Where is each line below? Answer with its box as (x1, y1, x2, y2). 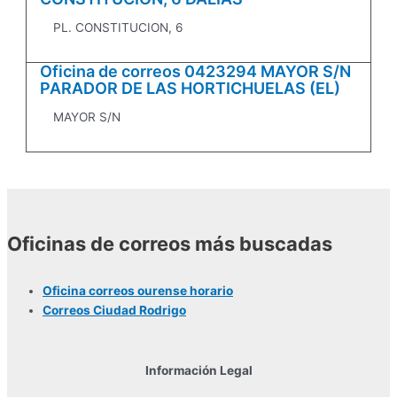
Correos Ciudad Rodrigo (43, 303, 186, 318)
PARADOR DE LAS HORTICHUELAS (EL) (40, 79, 341, 98)
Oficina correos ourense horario (43, 284, 233, 299)
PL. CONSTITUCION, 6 (53, 20, 184, 35)
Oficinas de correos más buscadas (7, 232, 332, 256)
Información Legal (144, 363, 253, 378)
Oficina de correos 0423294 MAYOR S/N (40, 62, 352, 82)
